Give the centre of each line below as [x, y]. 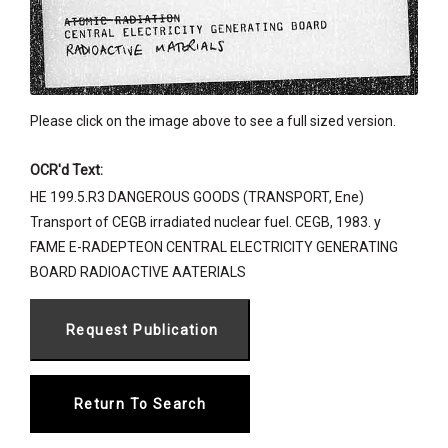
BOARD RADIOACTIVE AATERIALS [138, 271]
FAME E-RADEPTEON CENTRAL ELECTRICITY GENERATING [214, 246]
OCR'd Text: [66, 169]
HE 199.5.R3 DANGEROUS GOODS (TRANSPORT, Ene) [197, 196]
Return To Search [140, 403]
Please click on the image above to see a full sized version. [213, 120]
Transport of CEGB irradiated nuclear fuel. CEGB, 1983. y [205, 221]
